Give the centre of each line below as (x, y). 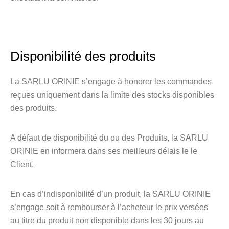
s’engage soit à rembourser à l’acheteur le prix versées (109, 207)
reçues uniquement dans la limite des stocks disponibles (112, 95)
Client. (22, 164)
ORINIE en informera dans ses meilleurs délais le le (104, 151)
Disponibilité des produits (83, 56)
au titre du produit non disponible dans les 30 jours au (107, 221)
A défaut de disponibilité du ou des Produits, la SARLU (109, 138)
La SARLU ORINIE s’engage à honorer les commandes (111, 82)
